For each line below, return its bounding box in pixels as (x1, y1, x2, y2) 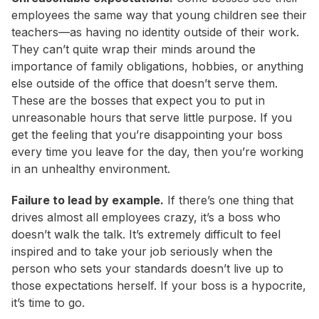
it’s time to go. (11, 296, 85, 310)
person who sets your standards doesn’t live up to (11, 261, 283, 276)
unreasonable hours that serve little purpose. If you (11, 110, 292, 125)
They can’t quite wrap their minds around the (11, 42, 256, 57)
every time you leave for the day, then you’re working (11, 145, 303, 159)
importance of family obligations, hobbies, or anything (11, 59, 303, 74)
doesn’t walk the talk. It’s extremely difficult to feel (11, 227, 281, 242)
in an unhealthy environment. (11, 162, 170, 177)
